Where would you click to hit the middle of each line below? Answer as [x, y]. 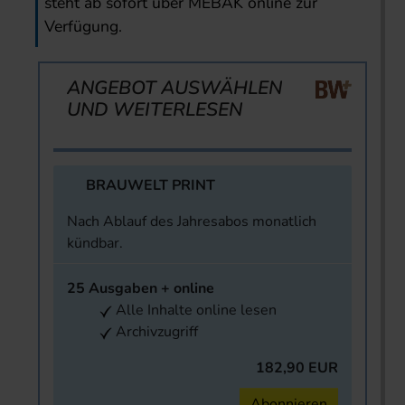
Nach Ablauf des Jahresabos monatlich [192, 222]
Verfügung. [84, 27]
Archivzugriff [155, 332]
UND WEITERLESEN [155, 110]
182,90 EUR [297, 368]
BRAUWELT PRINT [151, 186]
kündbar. [95, 244]
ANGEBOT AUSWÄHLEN [174, 88]
